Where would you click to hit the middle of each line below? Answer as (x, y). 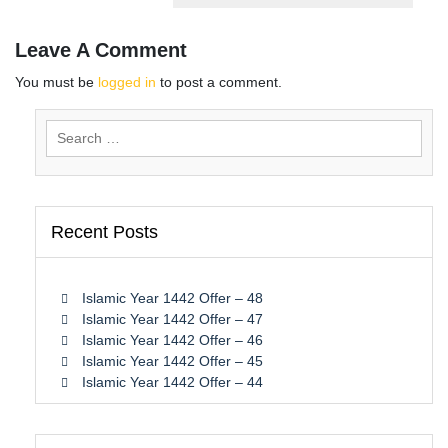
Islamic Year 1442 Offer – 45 (172, 361)
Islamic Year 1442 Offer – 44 (172, 382)
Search (67, 129)
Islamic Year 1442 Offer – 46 (172, 340)
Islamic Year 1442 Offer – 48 (172, 298)
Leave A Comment (101, 50)
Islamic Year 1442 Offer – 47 (172, 319)
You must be (56, 82)
